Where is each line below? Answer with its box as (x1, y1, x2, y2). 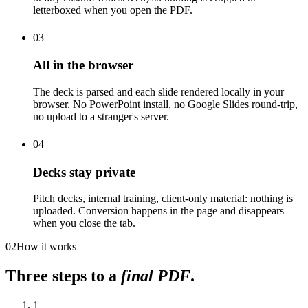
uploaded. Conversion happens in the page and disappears (33, 205, 284, 217)
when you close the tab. (33, 217, 135, 230)
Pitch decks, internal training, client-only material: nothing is (33, 192, 293, 205)
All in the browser (33, 58, 133, 73)
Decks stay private (33, 164, 135, 179)
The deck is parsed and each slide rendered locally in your (33, 85, 284, 98)
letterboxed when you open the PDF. (33, 3, 192, 16)
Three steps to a (5, 267, 121, 285)
